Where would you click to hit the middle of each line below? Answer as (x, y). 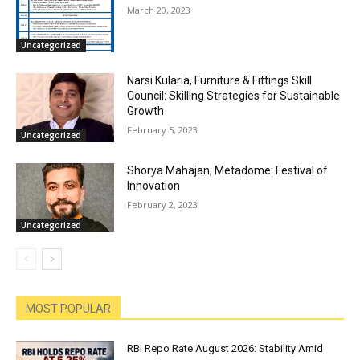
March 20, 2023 (159, 10)
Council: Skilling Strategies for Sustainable (234, 96)
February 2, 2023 (163, 204)
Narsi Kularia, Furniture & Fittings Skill (220, 81)
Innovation (154, 185)
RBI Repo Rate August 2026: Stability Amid (225, 348)
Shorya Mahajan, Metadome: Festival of (228, 170)
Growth (146, 111)
